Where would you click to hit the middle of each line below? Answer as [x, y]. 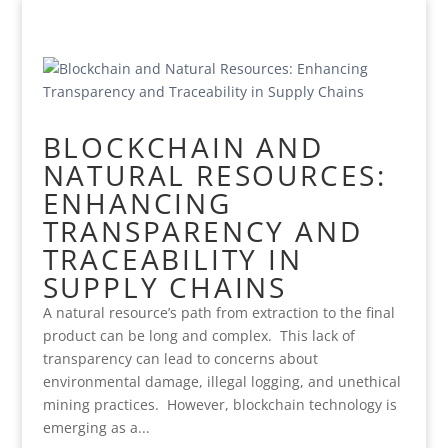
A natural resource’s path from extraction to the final [218, 312]
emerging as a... [96, 427]
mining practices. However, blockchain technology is [219, 404]
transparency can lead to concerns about [180, 358]
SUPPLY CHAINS [164, 287]
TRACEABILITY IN [172, 259]
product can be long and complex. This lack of [198, 335]
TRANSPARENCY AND [202, 231]
